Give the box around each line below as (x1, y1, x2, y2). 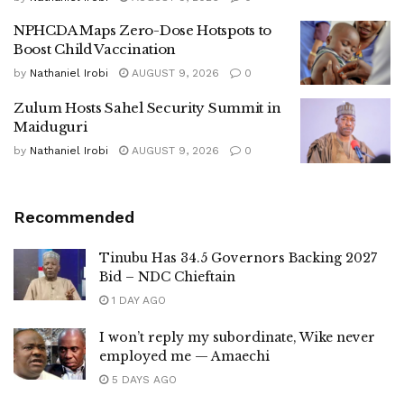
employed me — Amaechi (99, 347, 270, 364)
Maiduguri (14, 118, 87, 136)
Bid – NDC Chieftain (99, 268, 235, 285)
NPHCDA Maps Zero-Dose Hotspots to (14, 21, 272, 39)
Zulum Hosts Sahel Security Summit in (14, 99, 281, 117)
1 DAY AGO (108, 293, 166, 307)
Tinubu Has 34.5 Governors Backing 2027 (99, 249, 377, 266)
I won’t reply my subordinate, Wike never (99, 328, 375, 345)
